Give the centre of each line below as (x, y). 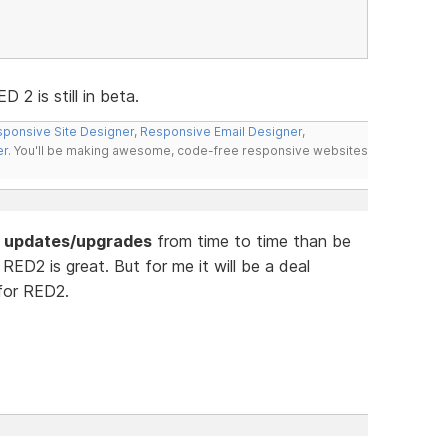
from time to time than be (251, 240)
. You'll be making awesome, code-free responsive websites (187, 150)
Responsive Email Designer (220, 131)
